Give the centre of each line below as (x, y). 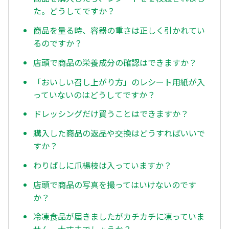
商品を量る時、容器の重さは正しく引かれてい (119, 30)
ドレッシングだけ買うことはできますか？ (111, 114)
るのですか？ (58, 43)
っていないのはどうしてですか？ (94, 94)
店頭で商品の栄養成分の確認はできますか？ (115, 62)
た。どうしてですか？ (74, 11)
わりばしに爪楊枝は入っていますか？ (102, 165)
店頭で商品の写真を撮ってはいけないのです (115, 184)
